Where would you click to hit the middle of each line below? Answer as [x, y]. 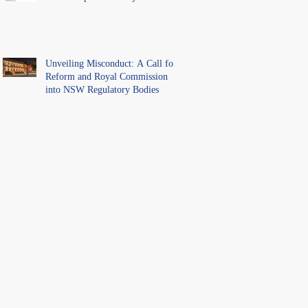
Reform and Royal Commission [107, 76]
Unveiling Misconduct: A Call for [111, 63]
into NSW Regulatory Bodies [102, 89]
